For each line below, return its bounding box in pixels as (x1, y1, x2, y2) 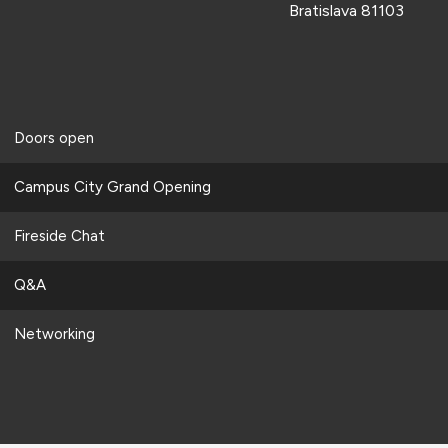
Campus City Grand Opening (13, 177, 211, 196)
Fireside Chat (13, 226, 105, 245)
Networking (13, 324, 95, 343)
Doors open (13, 128, 94, 147)
